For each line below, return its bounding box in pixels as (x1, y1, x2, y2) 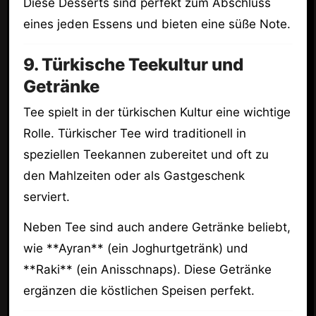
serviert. (23, 190, 70, 205)
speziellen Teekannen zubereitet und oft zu (23, 147, 269, 162)
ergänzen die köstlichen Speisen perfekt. (23, 283, 255, 298)
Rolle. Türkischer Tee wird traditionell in (23, 126, 246, 141)
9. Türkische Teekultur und (23, 54, 243, 75)
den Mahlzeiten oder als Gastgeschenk (23, 169, 245, 183)
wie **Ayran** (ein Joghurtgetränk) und (23, 241, 248, 255)
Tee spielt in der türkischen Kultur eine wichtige (23, 105, 291, 120)
